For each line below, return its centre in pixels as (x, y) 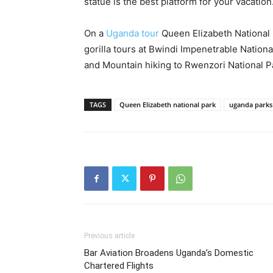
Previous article (109, 236)
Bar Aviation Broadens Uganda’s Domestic (169, 253)
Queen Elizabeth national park (168, 105)
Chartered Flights (119, 266)
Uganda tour (134, 33)
